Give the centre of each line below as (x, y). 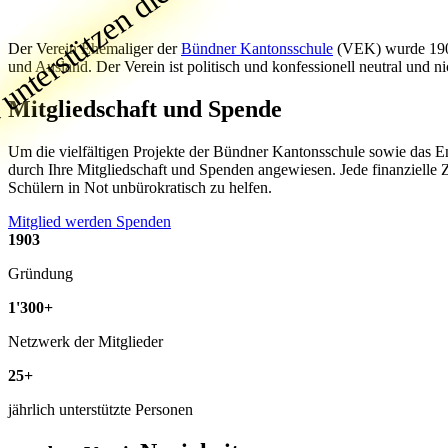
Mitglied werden (62, 221)
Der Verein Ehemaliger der (94, 48)
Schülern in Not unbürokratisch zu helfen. (140, 187)
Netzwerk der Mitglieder (85, 341)
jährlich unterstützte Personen (100, 409)
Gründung (40, 273)
